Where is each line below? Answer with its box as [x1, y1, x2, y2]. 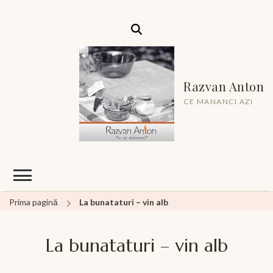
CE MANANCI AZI [183, 96, 253, 106]
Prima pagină [9, 197, 58, 208]
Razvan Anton [183, 77, 264, 94]
